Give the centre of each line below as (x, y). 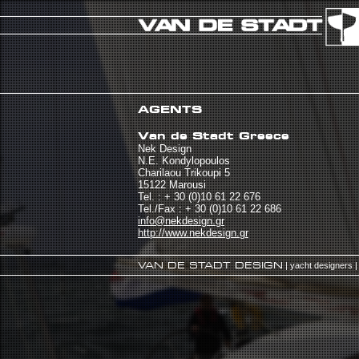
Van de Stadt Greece (214, 135)
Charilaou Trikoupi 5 (184, 173)
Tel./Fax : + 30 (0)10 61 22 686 (210, 209)
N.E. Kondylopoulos (184, 161)
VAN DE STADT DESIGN (210, 265)
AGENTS (170, 109)
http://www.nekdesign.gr (193, 233)
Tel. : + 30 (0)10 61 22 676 (199, 197)
